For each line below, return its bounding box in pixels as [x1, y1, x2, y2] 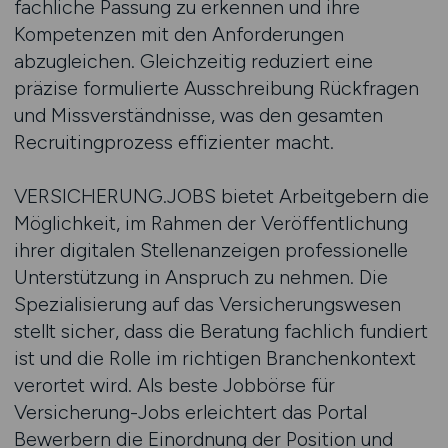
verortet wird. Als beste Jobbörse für [13, 373, 335, 397]
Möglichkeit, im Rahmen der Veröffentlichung [13, 211, 408, 235]
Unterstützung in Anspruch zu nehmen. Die [13, 265, 388, 289]
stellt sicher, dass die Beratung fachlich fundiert [13, 319, 428, 343]
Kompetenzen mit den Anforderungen [13, 22, 344, 46]
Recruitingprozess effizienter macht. [13, 130, 334, 154]
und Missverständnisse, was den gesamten [13, 103, 383, 127]
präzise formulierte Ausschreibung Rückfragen [13, 76, 419, 100]
